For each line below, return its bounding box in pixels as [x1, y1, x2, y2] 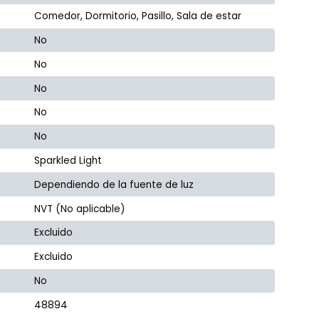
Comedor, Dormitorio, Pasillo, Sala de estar [34, 9, 242, 23]
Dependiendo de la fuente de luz [34, 177, 194, 192]
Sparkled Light [34, 153, 103, 167]
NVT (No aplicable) [34, 202, 126, 216]
